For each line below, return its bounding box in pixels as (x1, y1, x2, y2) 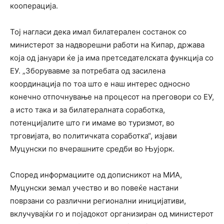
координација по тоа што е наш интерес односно (10, 79, 190, 89)
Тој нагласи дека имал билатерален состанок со (10, 27, 186, 37)
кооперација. (10, 1, 58, 11)
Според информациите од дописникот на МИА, (10, 170, 182, 180)
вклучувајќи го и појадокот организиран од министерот (10, 209, 213, 219)
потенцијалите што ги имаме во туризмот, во (10, 118, 174, 128)
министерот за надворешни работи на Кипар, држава (10, 40, 204, 50)
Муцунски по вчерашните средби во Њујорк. (10, 144, 174, 154)
